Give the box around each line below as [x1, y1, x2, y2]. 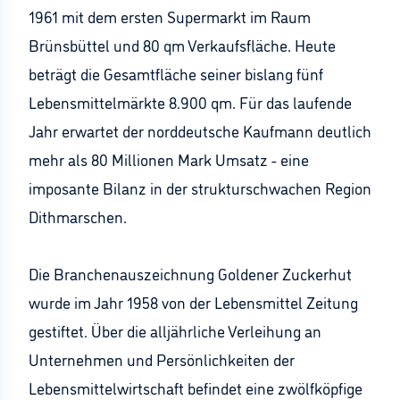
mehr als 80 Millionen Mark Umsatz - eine [29, 148, 309, 170]
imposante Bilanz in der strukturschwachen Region [29, 177, 371, 198]
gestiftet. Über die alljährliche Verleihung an [29, 320, 321, 341]
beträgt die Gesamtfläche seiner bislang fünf [29, 62, 323, 84]
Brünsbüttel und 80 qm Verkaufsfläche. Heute [29, 34, 336, 55]
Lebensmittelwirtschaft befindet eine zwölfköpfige [29, 377, 362, 398]
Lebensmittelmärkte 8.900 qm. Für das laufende [29, 91, 352, 112]
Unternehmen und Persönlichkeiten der [29, 348, 295, 370]
